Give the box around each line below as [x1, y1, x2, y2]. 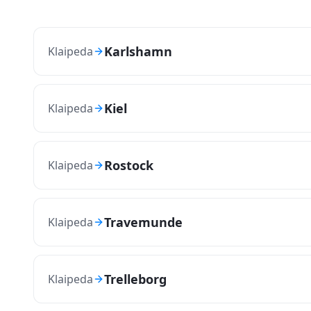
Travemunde [104, 214, 183, 230]
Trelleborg [104, 271, 167, 287]
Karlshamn [104, 43, 172, 60]
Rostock [104, 157, 153, 174]
